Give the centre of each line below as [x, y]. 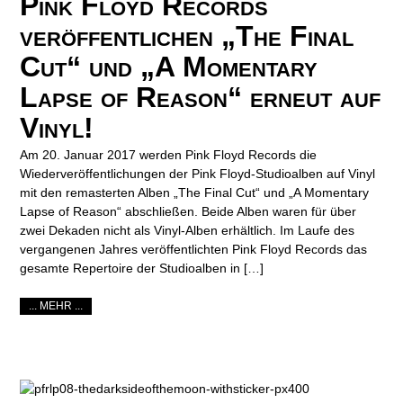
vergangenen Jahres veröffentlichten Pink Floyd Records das [194, 249]
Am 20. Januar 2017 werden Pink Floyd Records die [169, 154]
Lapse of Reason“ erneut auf [201, 97]
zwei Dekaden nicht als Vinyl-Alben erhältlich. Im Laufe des [188, 230]
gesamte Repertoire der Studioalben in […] [142, 268]
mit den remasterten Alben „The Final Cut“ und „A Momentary [195, 192]
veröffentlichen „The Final [187, 36]
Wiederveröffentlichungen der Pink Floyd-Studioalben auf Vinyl [198, 173]
